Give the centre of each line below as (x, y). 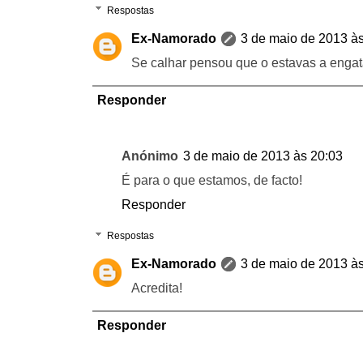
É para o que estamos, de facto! (212, 180)
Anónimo (150, 156)
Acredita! (157, 288)
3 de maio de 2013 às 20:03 (263, 156)
